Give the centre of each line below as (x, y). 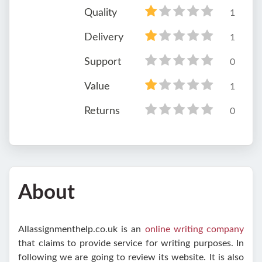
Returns (102, 111)
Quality (101, 13)
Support (103, 62)
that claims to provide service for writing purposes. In (131, 243)
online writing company (194, 229)
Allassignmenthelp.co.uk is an (82, 229)
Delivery (104, 37)
